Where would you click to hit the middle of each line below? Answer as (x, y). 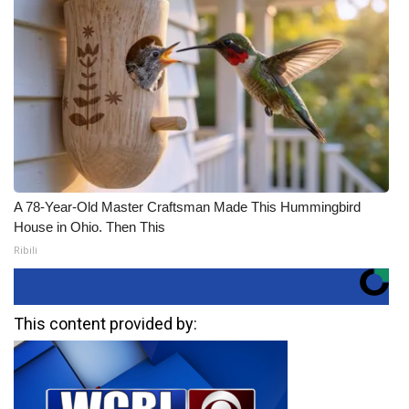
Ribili (26, 250)
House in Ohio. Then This (89, 227)
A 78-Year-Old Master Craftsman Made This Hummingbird (187, 207)
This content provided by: (105, 324)
